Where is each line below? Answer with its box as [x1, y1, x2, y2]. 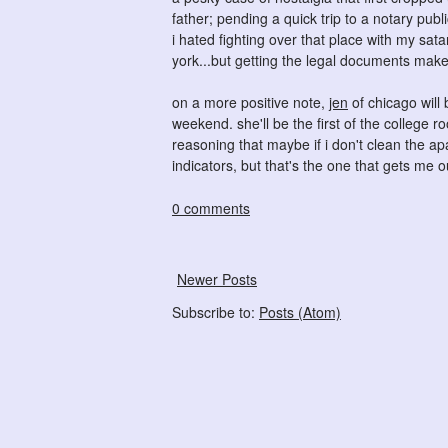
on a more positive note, [172, 91, 329, 112]
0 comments [172, 197, 250, 218]
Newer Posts [177, 269, 257, 289]
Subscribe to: [172, 302, 259, 322]
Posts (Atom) [259, 302, 341, 322]
